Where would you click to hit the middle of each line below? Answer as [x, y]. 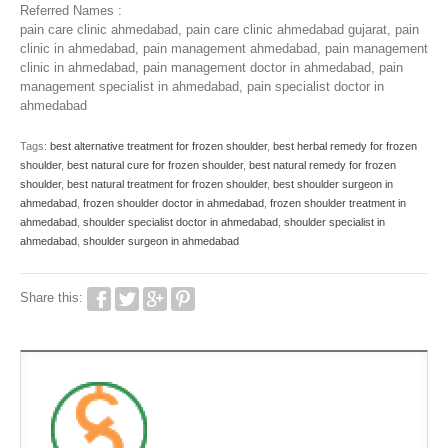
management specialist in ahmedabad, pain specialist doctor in [202, 86]
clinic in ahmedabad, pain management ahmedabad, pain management [224, 48]
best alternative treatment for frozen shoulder [158, 145]
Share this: [53, 298]
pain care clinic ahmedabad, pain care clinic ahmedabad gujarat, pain [219, 29]
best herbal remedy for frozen [345, 145]
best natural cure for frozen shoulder [155, 164]
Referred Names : [71, 10]
